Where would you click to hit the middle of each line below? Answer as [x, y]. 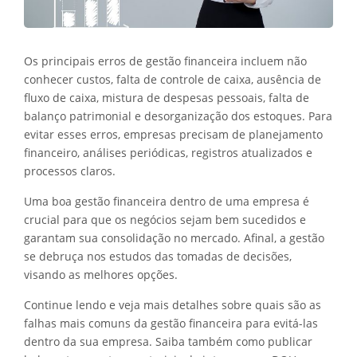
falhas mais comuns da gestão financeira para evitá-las [171, 323]
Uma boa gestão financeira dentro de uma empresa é [167, 201]
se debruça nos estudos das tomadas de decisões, [158, 256]
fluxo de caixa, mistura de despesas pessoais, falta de [167, 97]
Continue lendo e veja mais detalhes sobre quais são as [173, 304]
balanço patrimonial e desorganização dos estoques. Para [178, 116]
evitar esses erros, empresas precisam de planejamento [173, 134]
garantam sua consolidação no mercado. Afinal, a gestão [174, 237]
